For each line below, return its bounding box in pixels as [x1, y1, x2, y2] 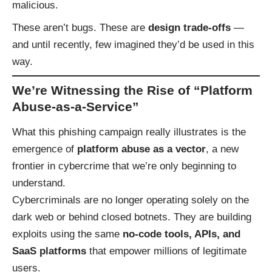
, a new [206, 143, 239, 155]
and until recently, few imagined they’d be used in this [12, 38, 254, 50]
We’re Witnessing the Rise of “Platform [12, 83, 253, 97]
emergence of [12, 143, 77, 155]
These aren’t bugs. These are [12, 21, 148, 33]
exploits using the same [12, 228, 123, 240]
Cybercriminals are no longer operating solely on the [12, 194, 249, 206]
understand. [12, 177, 66, 189]
